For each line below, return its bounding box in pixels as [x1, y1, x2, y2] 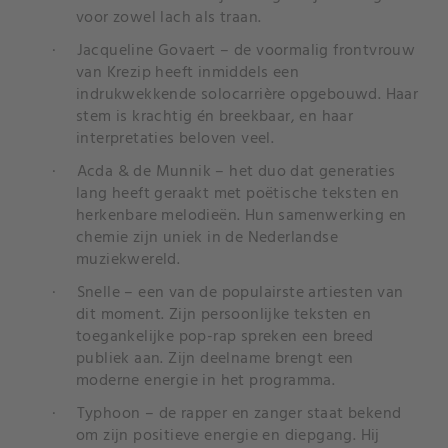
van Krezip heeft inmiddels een [76, 60, 299, 86]
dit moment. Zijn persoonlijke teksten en [76, 302, 371, 328]
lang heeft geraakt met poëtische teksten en [76, 181, 400, 207]
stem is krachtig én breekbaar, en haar [76, 104, 354, 130]
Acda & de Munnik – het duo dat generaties [76, 159, 395, 185]
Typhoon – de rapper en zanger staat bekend [76, 401, 402, 427]
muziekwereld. [76, 247, 181, 273]
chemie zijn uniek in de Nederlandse [76, 225, 338, 251]
